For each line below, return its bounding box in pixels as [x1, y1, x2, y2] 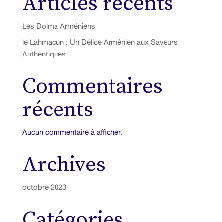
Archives [22, 151, 106, 178]
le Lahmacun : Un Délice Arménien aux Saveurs [22, 37, 178, 47]
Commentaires [22, 73, 163, 100]
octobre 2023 [22, 182, 66, 192]
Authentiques [22, 49, 66, 58]
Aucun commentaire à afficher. [22, 127, 123, 137]
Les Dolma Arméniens [22, 21, 95, 31]
